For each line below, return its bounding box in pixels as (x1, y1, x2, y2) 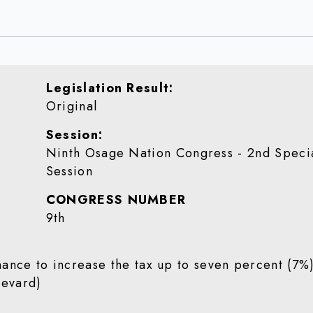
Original (45, 97, 98, 115)
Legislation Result (45, 79, 170, 97)
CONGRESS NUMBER (45, 191, 187, 209)
